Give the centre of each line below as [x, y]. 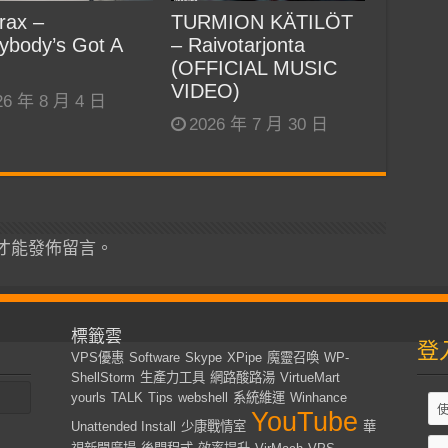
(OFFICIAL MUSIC [254, 68]
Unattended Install [124, 427]
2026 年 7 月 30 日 [259, 125]
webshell [203, 398]
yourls [89, 398]
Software [155, 358]
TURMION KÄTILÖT [262, 22]
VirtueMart [310, 378]
